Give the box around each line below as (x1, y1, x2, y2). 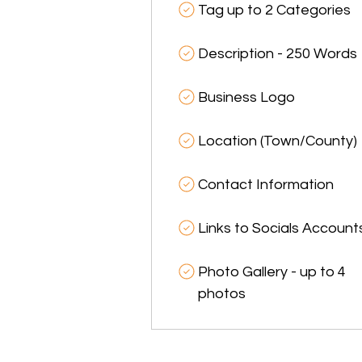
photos (197, 286, 246, 302)
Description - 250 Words (197, 46, 357, 62)
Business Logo (197, 90, 295, 106)
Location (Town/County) (197, 133, 357, 149)
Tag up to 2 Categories (197, 2, 351, 19)
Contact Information (197, 177, 334, 193)
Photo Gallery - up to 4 (197, 264, 346, 280)
